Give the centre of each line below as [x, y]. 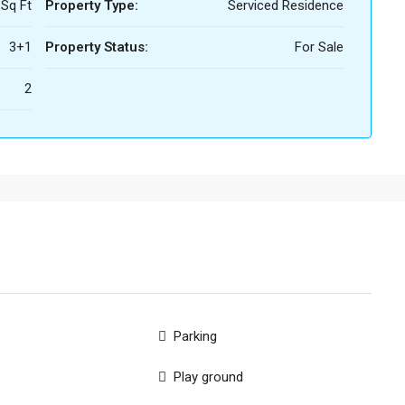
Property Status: [97, 47]
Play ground [209, 377]
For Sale [319, 47]
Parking [196, 336]
